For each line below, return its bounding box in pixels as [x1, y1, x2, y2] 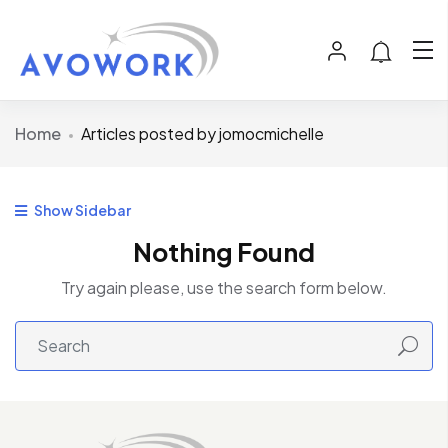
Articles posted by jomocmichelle [81, 123, 324, 145]
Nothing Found [133, 236, 315, 269]
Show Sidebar [32, 201, 131, 220]
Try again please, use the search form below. [61, 277, 387, 299]
